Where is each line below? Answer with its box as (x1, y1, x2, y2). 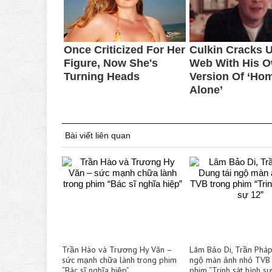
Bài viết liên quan (65, 130, 131, 140)
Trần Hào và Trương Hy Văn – (62, 243, 172, 255)
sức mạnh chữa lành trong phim (62, 254, 177, 265)
